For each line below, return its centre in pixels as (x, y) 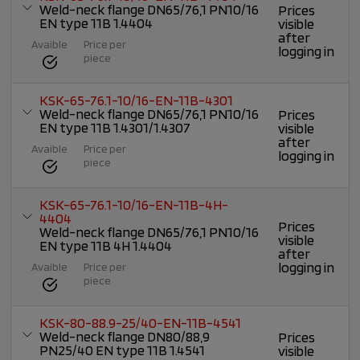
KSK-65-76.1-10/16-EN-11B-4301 (137, 100)
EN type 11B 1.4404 (96, 23)
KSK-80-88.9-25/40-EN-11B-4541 (141, 323)
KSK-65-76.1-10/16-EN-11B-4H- (134, 205)
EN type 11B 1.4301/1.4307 (115, 128)
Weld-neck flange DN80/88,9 (125, 337)
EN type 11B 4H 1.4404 (106, 246)
